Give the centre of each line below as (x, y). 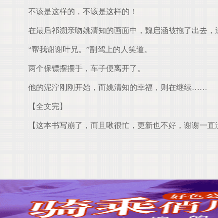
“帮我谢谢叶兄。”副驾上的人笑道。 (86, 49)
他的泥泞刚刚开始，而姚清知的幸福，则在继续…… (114, 87)
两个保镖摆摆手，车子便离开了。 (83, 68)
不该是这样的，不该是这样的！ (79, 11)
